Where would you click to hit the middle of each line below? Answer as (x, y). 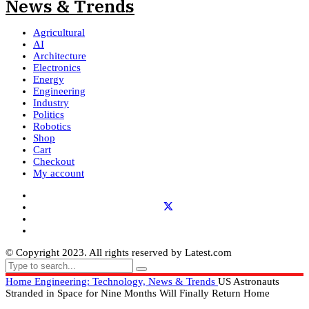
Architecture (60, 56)
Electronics (57, 68)
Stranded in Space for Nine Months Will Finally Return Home (138, 293)
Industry (51, 103)
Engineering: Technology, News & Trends (126, 282)
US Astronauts (249, 282)
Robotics (52, 127)
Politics (49, 115)
